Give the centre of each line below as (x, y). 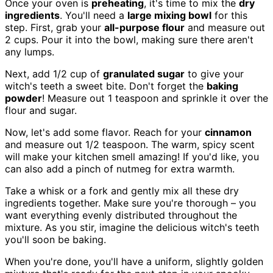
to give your (214, 73)
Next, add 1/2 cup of (54, 73)
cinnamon (228, 132)
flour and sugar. (41, 110)
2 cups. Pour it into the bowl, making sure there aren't (129, 39)
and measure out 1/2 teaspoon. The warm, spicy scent (130, 144)
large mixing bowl (169, 15)
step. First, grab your (55, 27)
